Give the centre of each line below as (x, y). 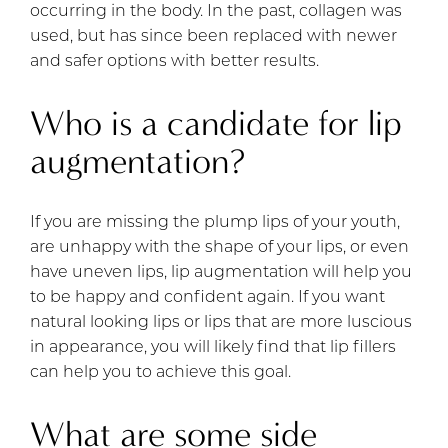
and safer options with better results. (174, 61)
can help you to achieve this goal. (160, 372)
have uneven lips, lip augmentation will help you (221, 272)
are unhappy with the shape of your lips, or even (219, 247)
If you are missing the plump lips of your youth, (215, 222)
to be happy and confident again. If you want (207, 297)
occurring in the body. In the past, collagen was (216, 11)
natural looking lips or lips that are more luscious (221, 322)
